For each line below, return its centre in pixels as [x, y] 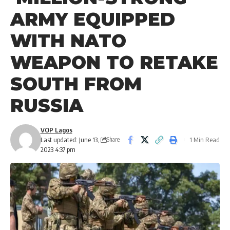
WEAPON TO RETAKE [114, 62]
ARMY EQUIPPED [93, 19]
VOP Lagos [56, 130]
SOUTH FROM [76, 84]
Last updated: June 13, [70, 139]
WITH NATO [68, 41]
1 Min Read [205, 139]
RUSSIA [47, 106]
